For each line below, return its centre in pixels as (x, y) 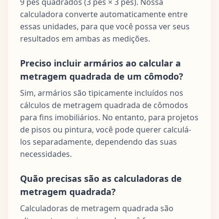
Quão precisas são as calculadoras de (101, 178)
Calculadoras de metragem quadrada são (97, 208)
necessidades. (46, 154)
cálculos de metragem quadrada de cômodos (104, 105)
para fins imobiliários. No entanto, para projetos (109, 117)
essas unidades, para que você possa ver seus (105, 26)
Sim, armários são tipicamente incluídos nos (102, 93)
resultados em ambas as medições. (85, 38)
